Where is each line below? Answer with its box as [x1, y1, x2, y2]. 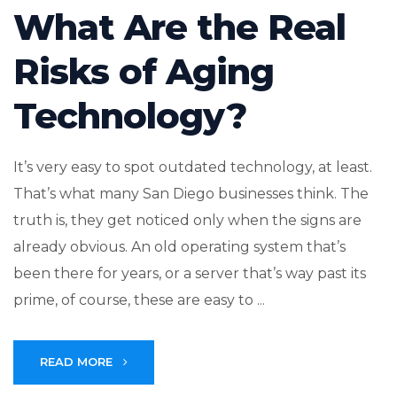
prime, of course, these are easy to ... [13, 292, 265, 309]
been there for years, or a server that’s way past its [13, 265, 366, 283]
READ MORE [40, 354, 116, 370]
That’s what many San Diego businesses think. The [13, 185, 369, 203]
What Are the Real [13, 5, 346, 50]
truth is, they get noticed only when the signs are [13, 212, 362, 230]
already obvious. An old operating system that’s [13, 238, 346, 256]
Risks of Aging [13, 50, 274, 94]
